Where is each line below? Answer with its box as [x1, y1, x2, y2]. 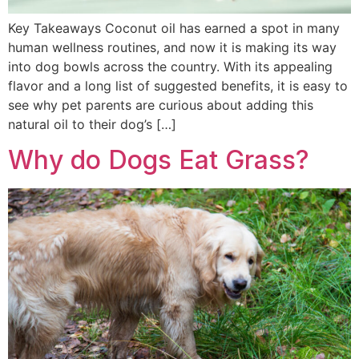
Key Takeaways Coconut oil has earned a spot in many [8, 19, 340, 36]
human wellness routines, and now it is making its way [8, 38, 337, 55]
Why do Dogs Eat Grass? [8, 143, 309, 175]
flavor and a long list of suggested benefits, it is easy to [8, 77, 348, 94]
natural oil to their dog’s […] [8, 115, 176, 132]
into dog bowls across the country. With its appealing [8, 58, 333, 75]
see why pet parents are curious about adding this [8, 96, 313, 113]
